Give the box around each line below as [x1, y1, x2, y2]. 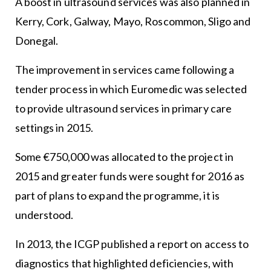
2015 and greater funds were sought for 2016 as [15, 169, 245, 183]
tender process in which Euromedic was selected [15, 82, 247, 96]
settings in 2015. [15, 121, 94, 134]
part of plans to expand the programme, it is [15, 189, 220, 202]
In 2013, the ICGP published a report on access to [15, 237, 249, 250]
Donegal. [15, 34, 59, 47]
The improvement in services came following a [15, 63, 234, 76]
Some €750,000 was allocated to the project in [15, 150, 234, 163]
